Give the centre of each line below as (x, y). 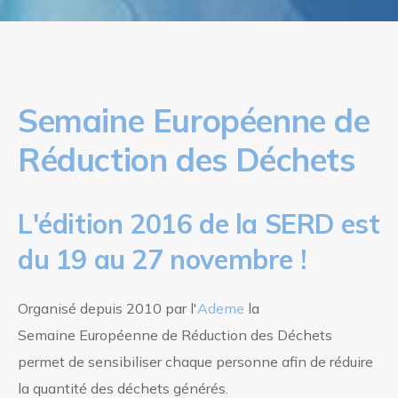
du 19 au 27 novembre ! (165, 259)
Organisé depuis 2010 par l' (107, 308)
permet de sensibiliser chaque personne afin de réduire (195, 361)
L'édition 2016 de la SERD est (199, 223)
